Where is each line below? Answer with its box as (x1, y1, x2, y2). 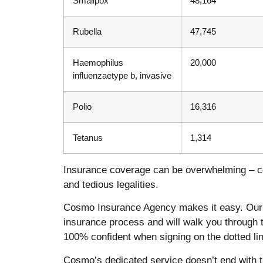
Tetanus (72, 132, 103, 143)
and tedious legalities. (63, 178, 159, 190)
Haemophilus (72, 57, 123, 68)
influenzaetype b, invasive (72, 70, 171, 80)
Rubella (72, 26, 102, 36)
